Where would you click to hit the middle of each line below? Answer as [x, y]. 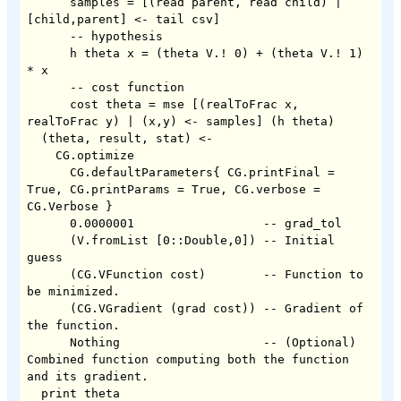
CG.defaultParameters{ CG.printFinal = [48, 172]
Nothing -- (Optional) [48, 342]
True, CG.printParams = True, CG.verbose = [174, 189]
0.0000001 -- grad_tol [48, 223]
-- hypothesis [48, 36]
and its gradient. [88, 376]
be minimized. [73, 291]
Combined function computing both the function [188, 359]
